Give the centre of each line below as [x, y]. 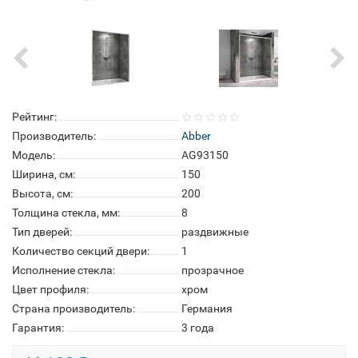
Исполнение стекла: [64, 270]
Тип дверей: [42, 232]
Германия [207, 308]
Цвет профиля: [50, 289]
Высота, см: [42, 193]
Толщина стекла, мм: [66, 213]
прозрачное [213, 270]
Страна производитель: [74, 308]
